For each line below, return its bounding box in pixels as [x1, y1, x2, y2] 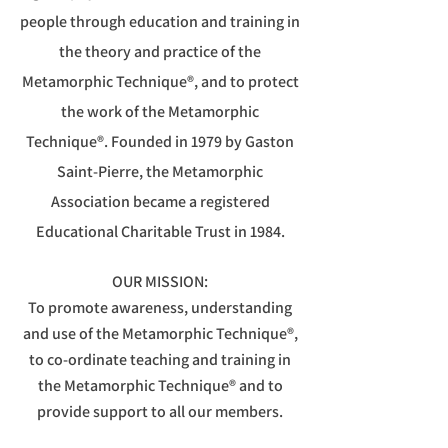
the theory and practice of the [59, 41, 261, 62]
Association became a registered [50, 191, 270, 212]
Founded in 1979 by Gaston [111, 131, 294, 152]
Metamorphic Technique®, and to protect [21, 71, 299, 92]
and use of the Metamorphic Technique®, [22, 323, 298, 344]
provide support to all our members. [37, 401, 283, 422]
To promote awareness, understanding [28, 297, 292, 318]
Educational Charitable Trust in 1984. [35, 221, 285, 242]
